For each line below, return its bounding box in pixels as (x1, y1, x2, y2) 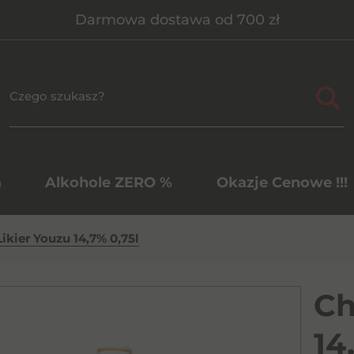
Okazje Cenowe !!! (216, 174, 348, 191)
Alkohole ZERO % (45, 174, 172, 191)
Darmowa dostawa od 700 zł (74, 11, 280, 28)
